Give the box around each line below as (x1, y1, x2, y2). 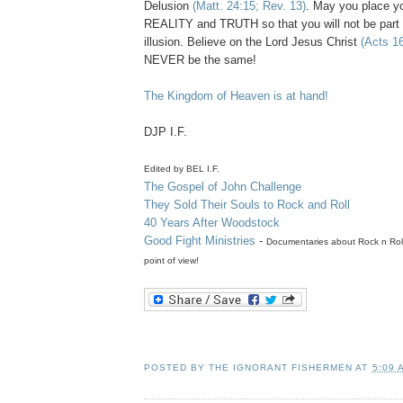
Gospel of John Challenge (164, 180, 301, 194)
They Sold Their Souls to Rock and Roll (144, 198, 350, 212)
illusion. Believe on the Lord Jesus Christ (144, 35, 361, 49)
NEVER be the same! (144, 53, 256, 67)
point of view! (144, 255, 199, 266)
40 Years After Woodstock (144, 216, 280, 230)
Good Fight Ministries (144, 234, 255, 248)
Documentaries (266, 237, 328, 247)
